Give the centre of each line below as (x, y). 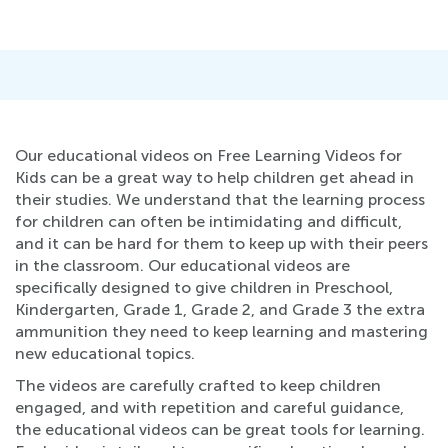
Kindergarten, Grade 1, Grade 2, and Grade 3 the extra (220, 309)
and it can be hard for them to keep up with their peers (221, 243)
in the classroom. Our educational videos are (182, 265)
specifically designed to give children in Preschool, (204, 287)
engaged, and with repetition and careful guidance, (209, 407)
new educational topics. (105, 353)
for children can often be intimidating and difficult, (208, 221)
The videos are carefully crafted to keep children (198, 385)
